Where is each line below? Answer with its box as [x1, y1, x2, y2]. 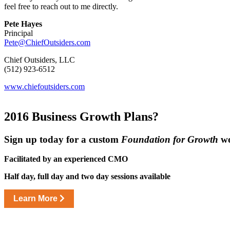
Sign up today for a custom [4, 133, 121, 145]
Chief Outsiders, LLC [4, 55, 75, 64]
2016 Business [4, 109, 80, 123]
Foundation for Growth [121, 133, 218, 145]
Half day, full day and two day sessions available [4, 172, 170, 181]
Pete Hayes [4, 19, 42, 28]
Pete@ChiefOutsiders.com [4, 37, 90, 47]
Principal [4, 28, 33, 37]
